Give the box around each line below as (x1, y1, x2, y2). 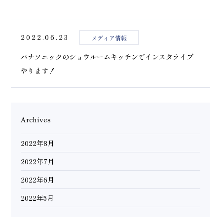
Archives (21, 114, 51, 124)
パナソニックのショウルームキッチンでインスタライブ (21, 51, 194, 62)
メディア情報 (91, 33, 127, 42)
